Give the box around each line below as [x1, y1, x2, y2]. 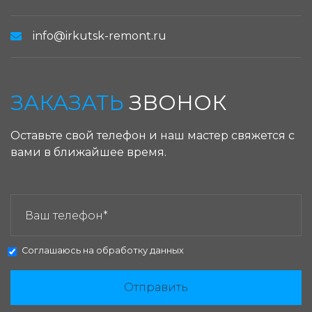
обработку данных [96, 245, 184, 256]
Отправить [124, 281, 188, 295]
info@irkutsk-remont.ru [33, 29, 166, 43]
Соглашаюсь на [22, 245, 96, 256]
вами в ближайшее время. [10, 146, 166, 159]
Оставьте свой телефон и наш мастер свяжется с [10, 129, 295, 143]
